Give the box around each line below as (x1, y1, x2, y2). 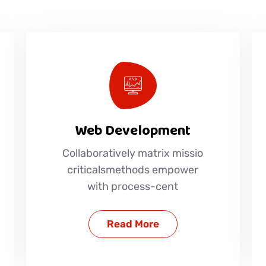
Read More (106, 217, 159, 230)
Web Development (75, 119, 191, 142)
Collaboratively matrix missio (62, 146, 204, 160)
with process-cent (87, 179, 179, 193)
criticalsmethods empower (67, 163, 199, 176)
